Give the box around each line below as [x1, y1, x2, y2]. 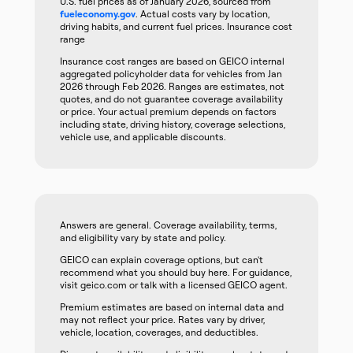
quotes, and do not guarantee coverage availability [60, 93, 283, 105]
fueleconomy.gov [60, 8, 136, 20]
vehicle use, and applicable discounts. [60, 131, 226, 143]
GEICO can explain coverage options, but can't [60, 254, 263, 266]
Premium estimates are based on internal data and [60, 301, 284, 313]
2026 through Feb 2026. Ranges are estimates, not [60, 80, 284, 92]
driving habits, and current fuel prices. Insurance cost [60, 20, 292, 32]
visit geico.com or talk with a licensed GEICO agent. [60, 279, 288, 291]
